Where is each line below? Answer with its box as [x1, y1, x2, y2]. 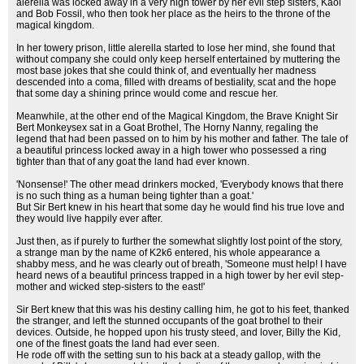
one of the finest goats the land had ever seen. [16, 338, 219, 349]
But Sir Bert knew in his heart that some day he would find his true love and [16, 201, 344, 213]
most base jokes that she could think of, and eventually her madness [16, 65, 316, 76]
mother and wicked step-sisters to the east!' [16, 281, 205, 292]
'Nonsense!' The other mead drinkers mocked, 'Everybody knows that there [16, 179, 344, 190]
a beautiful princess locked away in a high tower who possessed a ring [16, 145, 327, 156]
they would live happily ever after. [16, 213, 162, 224]
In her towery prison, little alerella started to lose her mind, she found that [16, 42, 335, 54]
